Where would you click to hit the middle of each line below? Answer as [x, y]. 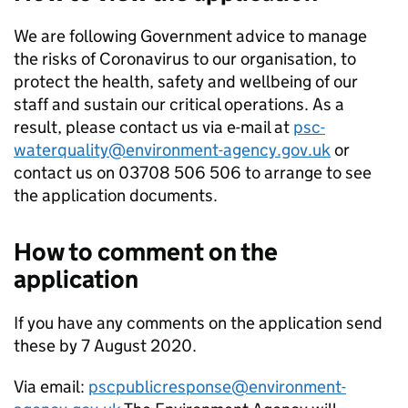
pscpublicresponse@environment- [217, 387]
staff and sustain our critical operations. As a [179, 105]
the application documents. [116, 196]
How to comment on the [146, 252]
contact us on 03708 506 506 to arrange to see [193, 173]
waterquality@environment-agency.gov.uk [172, 150]
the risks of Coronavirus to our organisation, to [185, 59]
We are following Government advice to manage [190, 36]
